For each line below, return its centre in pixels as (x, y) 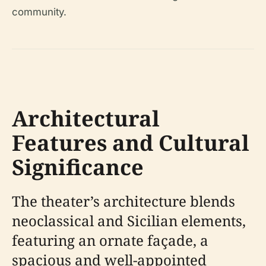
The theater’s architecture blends (123, 201)
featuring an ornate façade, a (110, 240)
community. (39, 12)
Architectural (86, 119)
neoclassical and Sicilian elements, (129, 221)
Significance (78, 167)
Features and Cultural (131, 143)
